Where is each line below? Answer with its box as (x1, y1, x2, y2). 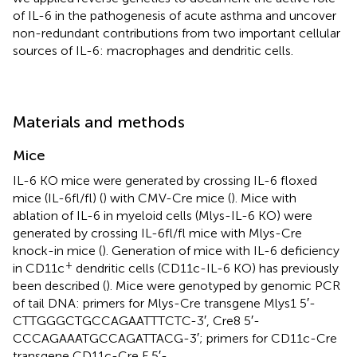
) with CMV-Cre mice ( (103, 190, 231, 206)
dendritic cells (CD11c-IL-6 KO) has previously (73, 260, 339, 276)
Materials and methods (13, 112, 185, 131)
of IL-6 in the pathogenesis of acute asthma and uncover (13, 7, 336, 23)
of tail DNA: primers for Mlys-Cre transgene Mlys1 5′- (13, 295, 316, 311)
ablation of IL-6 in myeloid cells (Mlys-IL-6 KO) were (13, 207, 312, 223)
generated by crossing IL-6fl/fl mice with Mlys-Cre (13, 225, 302, 241)
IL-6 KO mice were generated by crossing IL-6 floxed (13, 172, 317, 188)
